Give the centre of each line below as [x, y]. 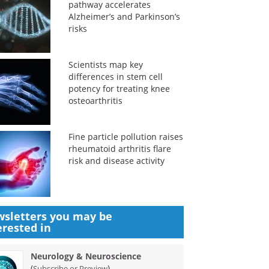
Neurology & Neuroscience [86, 256]
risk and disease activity [116, 161]
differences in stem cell [115, 77]
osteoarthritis [95, 101]
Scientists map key [105, 65]
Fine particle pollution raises [125, 137]
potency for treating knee [119, 89]
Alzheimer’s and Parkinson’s [124, 17]
